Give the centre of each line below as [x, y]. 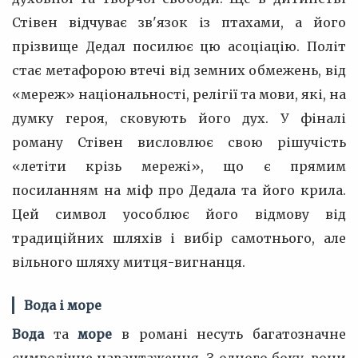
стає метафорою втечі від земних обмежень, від [179, 70]
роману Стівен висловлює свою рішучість [179, 142]
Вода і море [63, 305]
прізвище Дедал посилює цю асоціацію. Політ [179, 46]
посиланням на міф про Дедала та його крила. [179, 190]
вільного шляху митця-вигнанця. [129, 262]
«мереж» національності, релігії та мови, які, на [179, 94]
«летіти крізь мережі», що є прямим [179, 166]
